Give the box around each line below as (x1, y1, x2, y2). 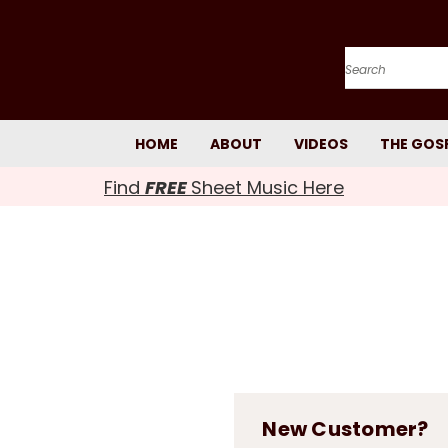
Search (345, 67, 394, 88)
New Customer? (262, 415, 429, 443)
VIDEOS (294, 134, 348, 154)
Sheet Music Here (191, 175, 344, 200)
